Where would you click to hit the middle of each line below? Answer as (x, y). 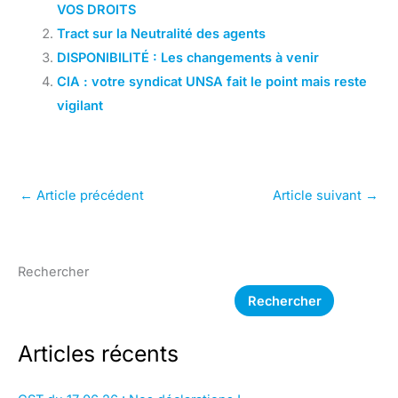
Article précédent (88, 195)
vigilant (80, 106)
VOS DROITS (96, 10)
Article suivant (319, 195)
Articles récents (98, 353)
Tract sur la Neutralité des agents (161, 34)
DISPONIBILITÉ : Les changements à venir (187, 58)
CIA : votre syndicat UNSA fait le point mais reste (211, 82)
